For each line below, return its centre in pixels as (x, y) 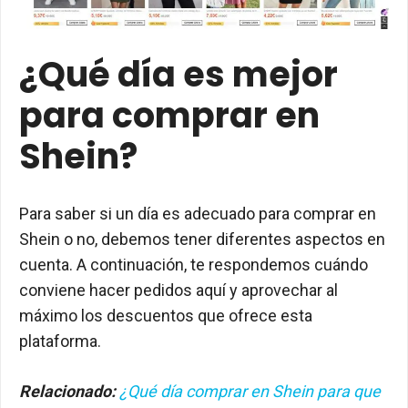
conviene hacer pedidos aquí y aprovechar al (178, 290)
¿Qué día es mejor (178, 74)
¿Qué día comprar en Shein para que (250, 391)
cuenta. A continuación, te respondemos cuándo (194, 264)
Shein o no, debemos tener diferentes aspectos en (202, 239)
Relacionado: (67, 391)
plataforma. (60, 341)
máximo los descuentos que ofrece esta (166, 315)
